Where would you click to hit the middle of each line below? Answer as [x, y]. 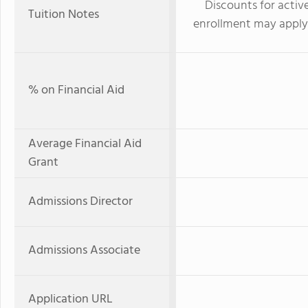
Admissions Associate [84, 251]
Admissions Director [80, 202]
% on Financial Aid [76, 90]
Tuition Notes [64, 15]
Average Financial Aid [85, 144]
